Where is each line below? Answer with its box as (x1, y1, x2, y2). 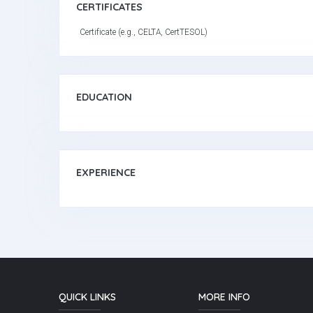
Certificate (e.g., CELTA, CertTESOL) (79, 27, 208, 37)
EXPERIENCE (76, 166, 136, 179)
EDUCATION (76, 91, 132, 103)
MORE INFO (198, 291, 250, 304)
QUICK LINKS (59, 291, 116, 304)
